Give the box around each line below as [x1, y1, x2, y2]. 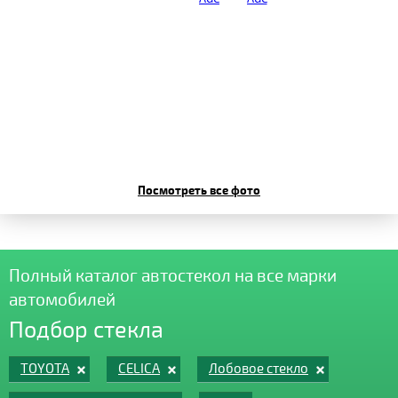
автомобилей [9, 289, 115, 309]
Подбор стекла [9, 315, 163, 342]
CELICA [118, 360, 160, 376]
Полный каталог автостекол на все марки [9, 265, 337, 285]
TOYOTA [20, 360, 69, 376]
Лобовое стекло [209, 360, 308, 376]
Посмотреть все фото [138, 183, 260, 196]
